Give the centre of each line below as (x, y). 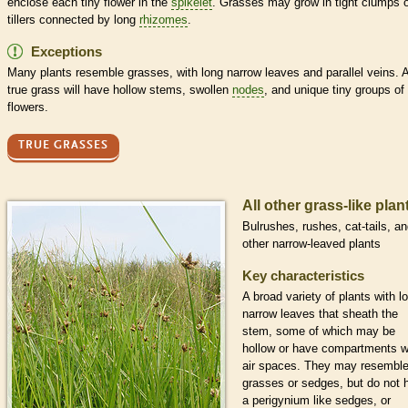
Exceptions (66, 51)
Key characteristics (303, 275)
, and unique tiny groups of (334, 89)
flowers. (28, 107)
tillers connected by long (73, 19)
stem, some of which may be (319, 331)
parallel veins (361, 72)
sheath (360, 313)
